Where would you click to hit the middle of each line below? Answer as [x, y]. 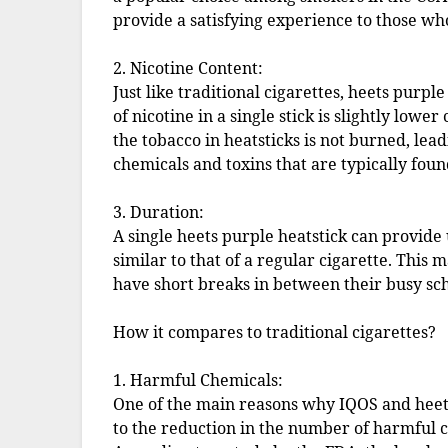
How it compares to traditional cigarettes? [275, 332]
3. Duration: [159, 212]
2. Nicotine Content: [188, 68]
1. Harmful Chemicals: [198, 380]
